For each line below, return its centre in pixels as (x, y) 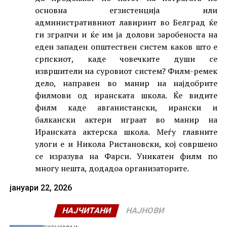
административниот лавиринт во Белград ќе (126, 23)
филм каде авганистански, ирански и (126, 108)
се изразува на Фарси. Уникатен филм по (126, 156)
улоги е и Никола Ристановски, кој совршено (126, 144)
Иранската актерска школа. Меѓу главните (126, 132)
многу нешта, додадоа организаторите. (112, 168)
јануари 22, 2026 (41, 188)
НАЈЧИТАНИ (87, 211)
